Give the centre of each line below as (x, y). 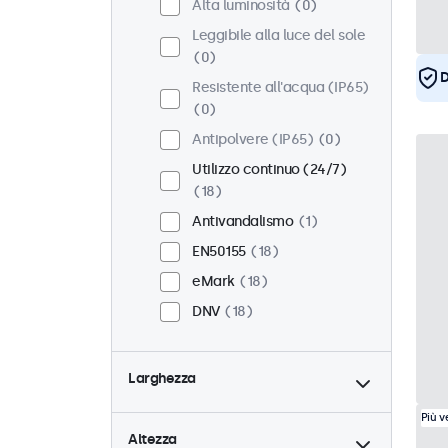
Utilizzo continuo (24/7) (269, 170)
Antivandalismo (242, 222)
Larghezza (162, 379)
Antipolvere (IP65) (252, 140)
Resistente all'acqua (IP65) (280, 88)
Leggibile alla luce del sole (278, 36)
